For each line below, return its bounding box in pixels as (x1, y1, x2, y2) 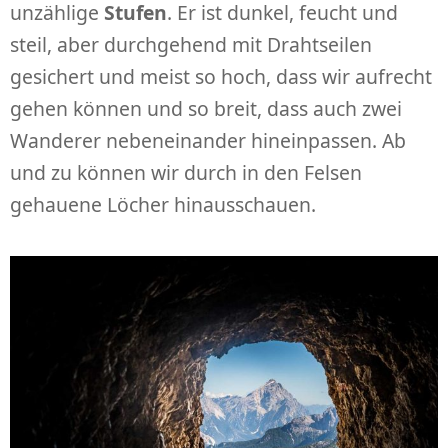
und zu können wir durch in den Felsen (10, 158, 362, 186)
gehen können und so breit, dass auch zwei (10, 94, 402, 122)
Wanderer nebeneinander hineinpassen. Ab (10, 126, 406, 154)
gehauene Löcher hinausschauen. (10, 190, 316, 218)
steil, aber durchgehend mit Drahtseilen (10, 30, 372, 58)
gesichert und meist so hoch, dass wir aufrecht (10, 62, 432, 90)
